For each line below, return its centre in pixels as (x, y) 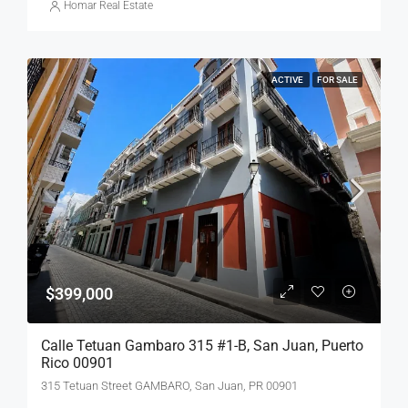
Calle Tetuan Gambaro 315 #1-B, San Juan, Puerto (202, 346)
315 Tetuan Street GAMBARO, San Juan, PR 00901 (169, 386)
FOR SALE (337, 80)
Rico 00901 (77, 363)
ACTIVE (288, 80)
